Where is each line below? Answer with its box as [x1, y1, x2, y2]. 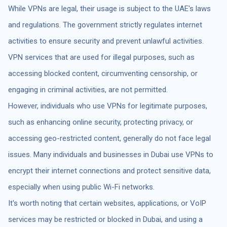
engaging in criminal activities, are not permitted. [8, 85, 168, 94]
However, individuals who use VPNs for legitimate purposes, [8, 101, 207, 110]
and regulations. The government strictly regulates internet [8, 20, 202, 29]
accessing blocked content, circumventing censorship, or [8, 68, 198, 78]
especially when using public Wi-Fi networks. [8, 182, 155, 192]
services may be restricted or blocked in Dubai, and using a [8, 214, 203, 224]
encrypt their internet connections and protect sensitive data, [8, 166, 211, 175]
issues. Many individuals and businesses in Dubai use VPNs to [8, 149, 213, 159]
